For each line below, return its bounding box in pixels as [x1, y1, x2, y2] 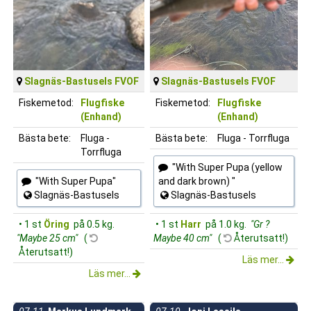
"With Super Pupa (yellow [168, 161, 283, 173]
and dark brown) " [158, 175, 235, 187]
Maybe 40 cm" [153, 232, 214, 244]
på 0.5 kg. [69, 218, 117, 230]
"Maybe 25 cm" [17, 232, 80, 244]
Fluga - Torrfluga [217, 132, 289, 144]
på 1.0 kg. [201, 218, 249, 230]
